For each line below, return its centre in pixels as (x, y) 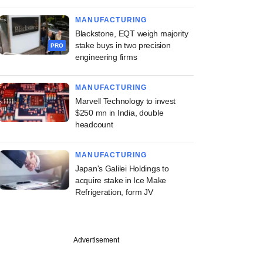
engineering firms (106, 57)
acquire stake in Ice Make (121, 180)
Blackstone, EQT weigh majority (132, 33)
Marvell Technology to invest (126, 101)
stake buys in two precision (123, 45)
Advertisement (96, 240)
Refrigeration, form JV (114, 192)
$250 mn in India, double (119, 113)
